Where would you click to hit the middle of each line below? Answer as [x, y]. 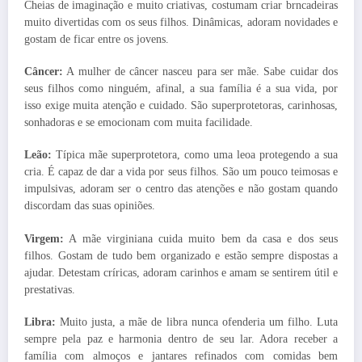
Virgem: [44, 238]
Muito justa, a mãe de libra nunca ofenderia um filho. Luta [197, 322]
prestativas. [50, 289]
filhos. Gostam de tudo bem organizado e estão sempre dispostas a [181, 255]
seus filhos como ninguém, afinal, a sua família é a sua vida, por [181, 89]
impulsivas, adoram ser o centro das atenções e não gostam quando [181, 189]
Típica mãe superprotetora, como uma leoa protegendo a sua [197, 155]
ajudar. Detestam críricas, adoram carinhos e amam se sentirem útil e [181, 272]
